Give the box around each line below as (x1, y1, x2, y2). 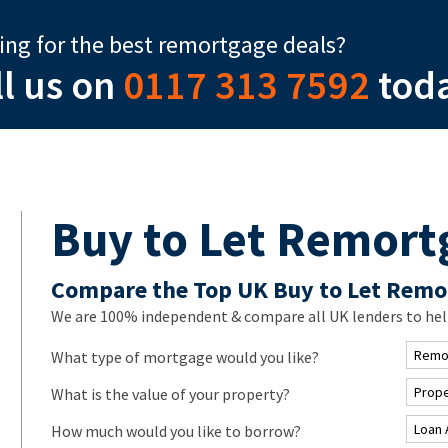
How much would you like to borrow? (50, 420, 301, 441)
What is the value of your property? (50, 383, 290, 404)
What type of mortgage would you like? (50, 346, 319, 367)
